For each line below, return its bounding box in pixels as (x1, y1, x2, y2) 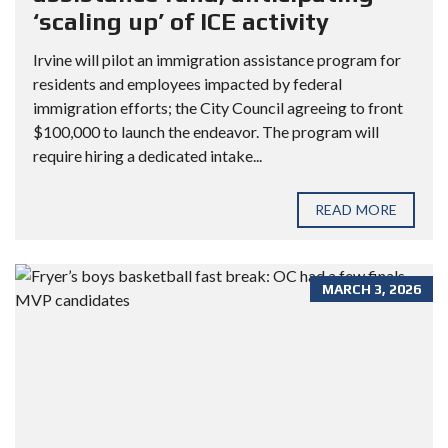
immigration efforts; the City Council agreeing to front (33, 97, 403, 117)
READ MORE (315, 200, 397, 218)
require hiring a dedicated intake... (33, 145, 262, 165)
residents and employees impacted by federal (33, 73, 342, 93)
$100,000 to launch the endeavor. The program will (33, 121, 379, 141)
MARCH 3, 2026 (322, 280, 421, 297)
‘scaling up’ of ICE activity (33, 7, 329, 35)
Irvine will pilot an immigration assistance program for (33, 49, 401, 69)
